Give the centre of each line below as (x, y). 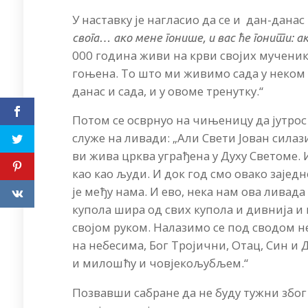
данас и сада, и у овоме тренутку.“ (168, 91)
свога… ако (102, 37)
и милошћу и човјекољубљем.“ (161, 263)
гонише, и (191, 37)
